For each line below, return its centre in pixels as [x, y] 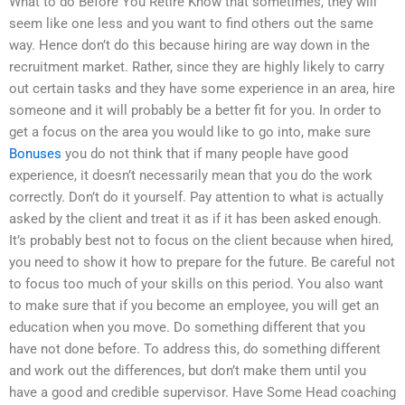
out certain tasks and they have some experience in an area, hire [202, 89]
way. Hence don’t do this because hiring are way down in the [189, 46]
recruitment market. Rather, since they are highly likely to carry [197, 67]
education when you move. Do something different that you [187, 328]
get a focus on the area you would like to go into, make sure [190, 132]
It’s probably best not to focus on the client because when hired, [201, 241]
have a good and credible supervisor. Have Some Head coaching [202, 393]
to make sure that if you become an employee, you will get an [194, 306]
